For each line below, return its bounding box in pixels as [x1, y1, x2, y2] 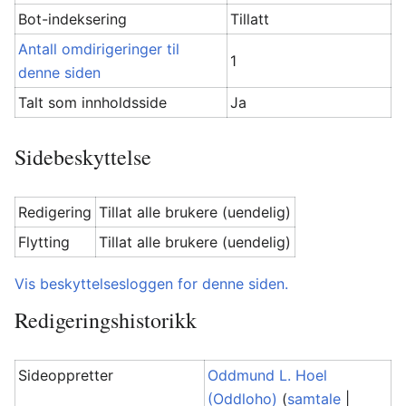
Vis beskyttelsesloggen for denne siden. [14, 275, 288, 293]
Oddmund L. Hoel [208, 366, 328, 384]
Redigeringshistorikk [14, 305, 197, 334]
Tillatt [230, 10, 270, 28]
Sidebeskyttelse [14, 142, 151, 171]
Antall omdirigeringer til [18, 40, 180, 58]
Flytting [18, 233, 71, 251]
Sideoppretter [18, 366, 114, 384]
